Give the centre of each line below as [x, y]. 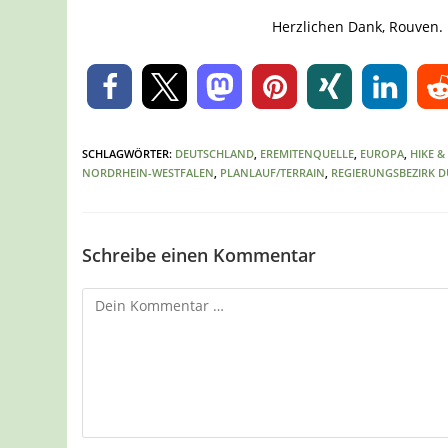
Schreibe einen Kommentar [199, 255]
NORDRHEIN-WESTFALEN [148, 173]
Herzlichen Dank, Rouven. [358, 27]
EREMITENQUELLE [307, 154]
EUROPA [382, 154]
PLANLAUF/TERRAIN [273, 173]
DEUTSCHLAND [215, 154]
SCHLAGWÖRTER [126, 154]
